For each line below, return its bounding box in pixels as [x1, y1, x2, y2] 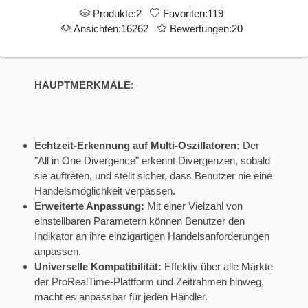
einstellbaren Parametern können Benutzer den [34, 214, 245, 227]
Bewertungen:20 [166, 22, 248, 34]
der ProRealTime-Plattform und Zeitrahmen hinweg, [34, 275, 264, 287]
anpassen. [34, 245, 81, 257]
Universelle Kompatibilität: [34, 260, 162, 272]
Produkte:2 [89, 7, 150, 19]
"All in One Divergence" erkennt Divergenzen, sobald [34, 154, 270, 166]
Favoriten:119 [159, 7, 229, 19]
